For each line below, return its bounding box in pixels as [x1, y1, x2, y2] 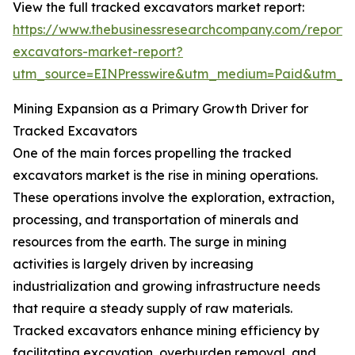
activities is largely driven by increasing [13, 256, 254, 273]
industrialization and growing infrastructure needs [13, 278, 320, 295]
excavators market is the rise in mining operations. [13, 167, 318, 184]
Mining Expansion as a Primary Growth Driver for [13, 101, 308, 117]
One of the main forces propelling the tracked [13, 145, 292, 162]
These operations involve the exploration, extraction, [13, 189, 334, 206]
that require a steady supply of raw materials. [13, 300, 292, 317]
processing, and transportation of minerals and [13, 212, 299, 228]
